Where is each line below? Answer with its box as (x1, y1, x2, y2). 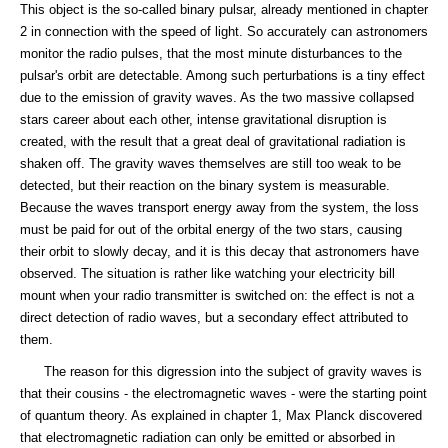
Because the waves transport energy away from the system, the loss (20, 200, 419, 215)
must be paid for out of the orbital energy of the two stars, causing (20, 222, 402, 237)
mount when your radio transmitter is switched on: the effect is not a (20, 288, 414, 303)
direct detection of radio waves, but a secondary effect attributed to (20, 310, 408, 325)
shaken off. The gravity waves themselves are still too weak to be (20, 156, 401, 171)
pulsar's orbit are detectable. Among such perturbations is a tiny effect (20, 68, 425, 83)
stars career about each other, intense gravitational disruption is (20, 112, 387, 127)
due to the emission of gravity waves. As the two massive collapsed (20, 90, 414, 105)
